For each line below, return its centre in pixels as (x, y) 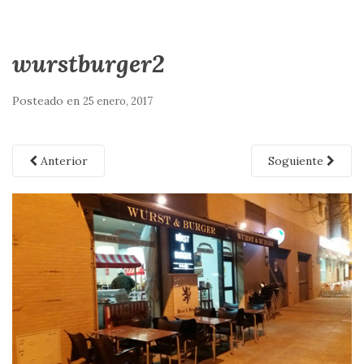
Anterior (63, 161)
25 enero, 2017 (118, 101)
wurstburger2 (89, 63)
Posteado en (48, 101)
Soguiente (297, 161)
